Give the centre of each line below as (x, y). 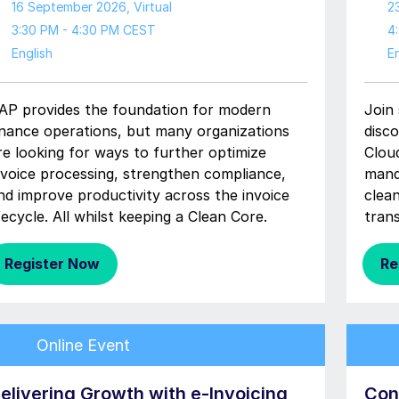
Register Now (52, 264)
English (32, 53)
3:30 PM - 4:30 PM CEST (83, 30)
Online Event (81, 345)
